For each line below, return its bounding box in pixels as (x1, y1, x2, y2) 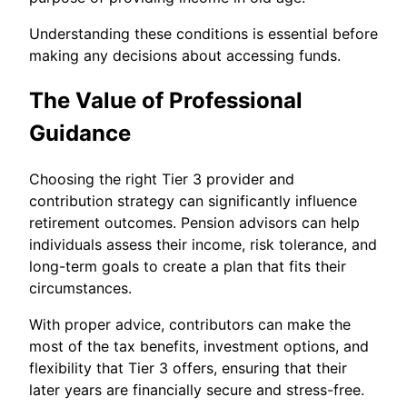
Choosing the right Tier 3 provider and (29, 169, 294, 188)
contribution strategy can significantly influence (29, 191, 357, 210)
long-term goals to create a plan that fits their (29, 256, 346, 275)
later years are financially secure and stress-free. (29, 380, 364, 399)
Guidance (29, 119, 131, 146)
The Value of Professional (29, 86, 303, 114)
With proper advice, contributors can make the (29, 314, 351, 333)
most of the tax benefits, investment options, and (29, 336, 369, 355)
